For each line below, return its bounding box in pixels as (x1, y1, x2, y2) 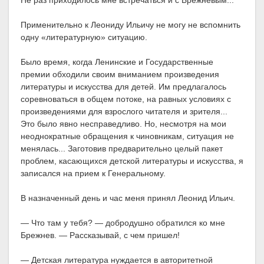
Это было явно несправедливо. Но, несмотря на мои (21, 119, 226, 129)
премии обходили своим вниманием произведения (21, 70, 219, 80)
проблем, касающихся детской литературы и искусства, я (21, 156, 243, 166)
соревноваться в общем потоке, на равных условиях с (21, 94, 231, 104)
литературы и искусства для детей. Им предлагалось (21, 82, 226, 92)
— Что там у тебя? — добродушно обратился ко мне (21, 218, 225, 228)
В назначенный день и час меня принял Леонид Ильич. (21, 193, 235, 203)
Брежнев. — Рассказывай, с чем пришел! (21, 230, 180, 240)
